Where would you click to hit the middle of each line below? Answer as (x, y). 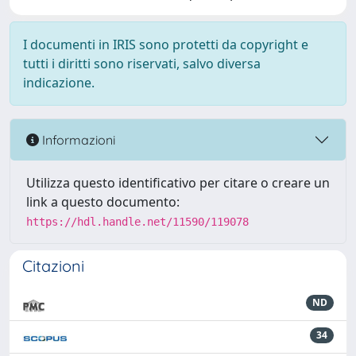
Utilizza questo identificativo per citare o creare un (178, 183)
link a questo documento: (103, 202)
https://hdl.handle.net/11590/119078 (137, 222)
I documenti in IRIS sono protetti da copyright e (166, 44)
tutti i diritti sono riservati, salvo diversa (142, 64)
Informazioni (77, 139)
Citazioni (53, 266)
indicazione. (59, 83)
